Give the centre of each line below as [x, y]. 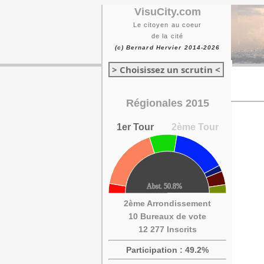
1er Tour [135, 127]
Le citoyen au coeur [167, 25]
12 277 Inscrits [167, 229]
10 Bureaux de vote [167, 216]
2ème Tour [195, 127]
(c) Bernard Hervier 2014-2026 [167, 47]
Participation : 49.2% [167, 250]
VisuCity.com [167, 12]
